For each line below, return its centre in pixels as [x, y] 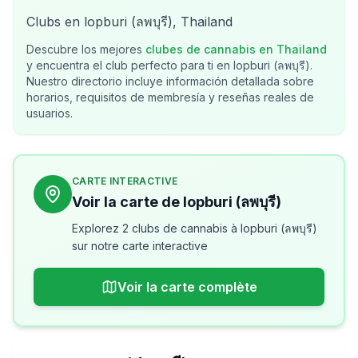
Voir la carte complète [187, 287]
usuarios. [50, 113]
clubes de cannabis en [211, 49]
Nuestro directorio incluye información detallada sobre [170, 81]
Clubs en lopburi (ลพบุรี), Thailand [129, 22]
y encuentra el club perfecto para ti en [130, 65]
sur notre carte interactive [140, 246]
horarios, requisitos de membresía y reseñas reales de [170, 97]
